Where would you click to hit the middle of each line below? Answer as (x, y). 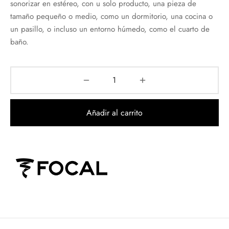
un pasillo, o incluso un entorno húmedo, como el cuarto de (110, 29)
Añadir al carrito (114, 112)
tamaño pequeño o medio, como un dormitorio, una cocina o (111, 16)
